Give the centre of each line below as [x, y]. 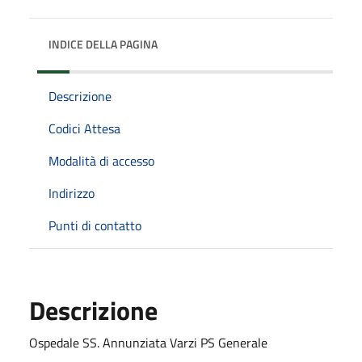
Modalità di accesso [101, 160]
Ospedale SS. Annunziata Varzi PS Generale [148, 342]
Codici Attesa [84, 128]
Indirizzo [72, 193]
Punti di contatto [95, 225]
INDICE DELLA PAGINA [103, 44]
